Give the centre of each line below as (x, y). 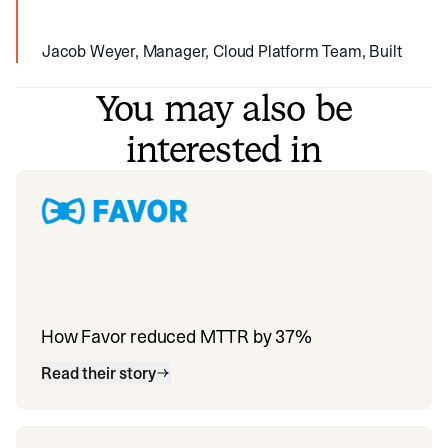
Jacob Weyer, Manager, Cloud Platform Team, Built (222, 51)
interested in (224, 149)
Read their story (98, 373)
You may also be (224, 108)
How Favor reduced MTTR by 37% (176, 336)
